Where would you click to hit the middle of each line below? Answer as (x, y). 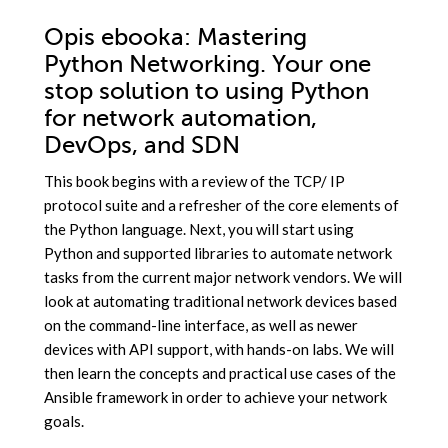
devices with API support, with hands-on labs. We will (219, 349)
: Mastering (245, 38)
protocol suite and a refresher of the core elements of (221, 205)
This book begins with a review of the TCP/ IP (194, 181)
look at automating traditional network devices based (220, 301)
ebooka (142, 38)
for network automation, (180, 119)
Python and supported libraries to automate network (218, 253)
